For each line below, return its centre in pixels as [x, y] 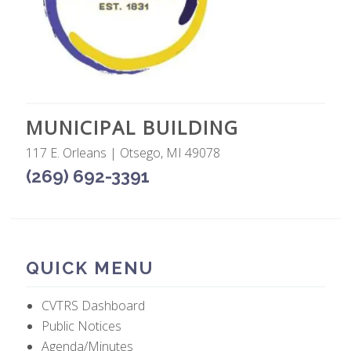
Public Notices [82, 326]
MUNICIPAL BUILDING [133, 128]
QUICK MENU [90, 268]
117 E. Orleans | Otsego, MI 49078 [123, 153]
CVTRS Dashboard [94, 306]
